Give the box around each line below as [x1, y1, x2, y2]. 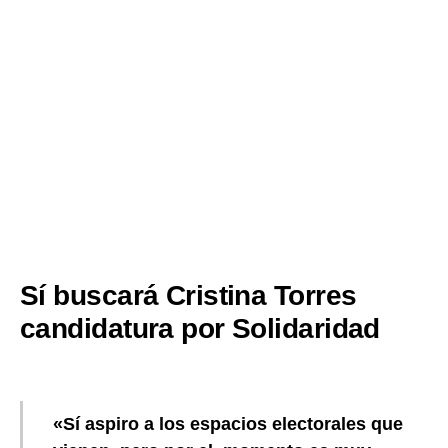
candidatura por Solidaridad [20, 312, 380, 344]
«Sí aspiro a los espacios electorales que [53, 413, 403, 434]
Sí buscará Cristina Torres [20, 279, 357, 311]
